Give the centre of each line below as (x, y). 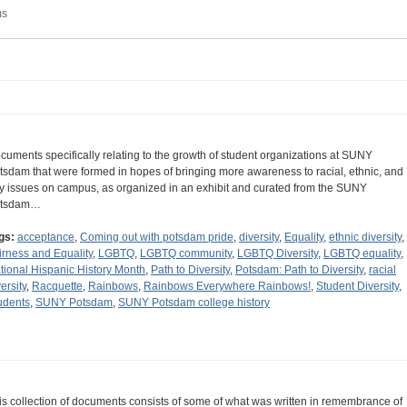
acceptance (46, 238)
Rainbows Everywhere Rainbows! (227, 287)
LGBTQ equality (362, 254)
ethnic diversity (365, 238)
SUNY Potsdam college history (194, 303)
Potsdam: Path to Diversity (299, 270)
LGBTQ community (186, 254)
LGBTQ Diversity (278, 254)
